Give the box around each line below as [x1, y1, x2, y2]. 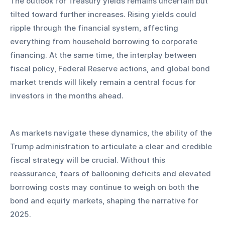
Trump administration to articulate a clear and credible [10, 141, 214, 151]
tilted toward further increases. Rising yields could [10, 9, 198, 19]
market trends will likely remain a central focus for [10, 77, 198, 87]
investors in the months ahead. [10, 90, 124, 100]
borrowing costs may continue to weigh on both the [10, 182, 201, 192]
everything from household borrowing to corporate [10, 36, 199, 46]
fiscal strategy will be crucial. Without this [10, 155, 167, 165]
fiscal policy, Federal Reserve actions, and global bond [10, 63, 212, 73]
